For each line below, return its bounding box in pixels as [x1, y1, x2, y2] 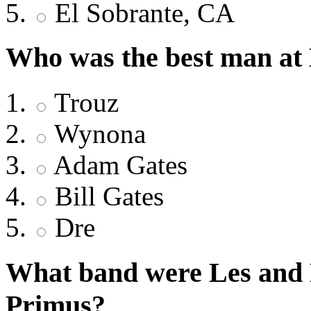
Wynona [48, 119, 146, 149]
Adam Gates [48, 150, 187, 180]
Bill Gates [48, 181, 164, 212]
